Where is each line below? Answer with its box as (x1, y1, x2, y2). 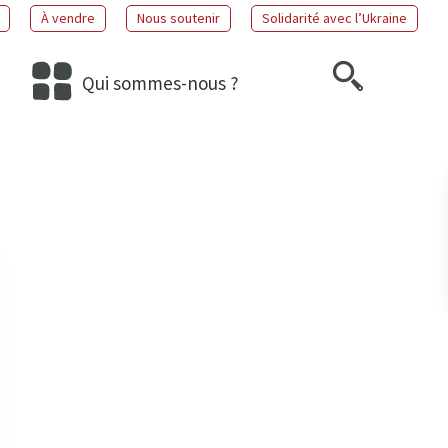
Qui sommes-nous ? (82, 70, 240, 95)
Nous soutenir (137, 9, 220, 27)
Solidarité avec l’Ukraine (262, 9, 407, 27)
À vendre (41, 9, 95, 27)
